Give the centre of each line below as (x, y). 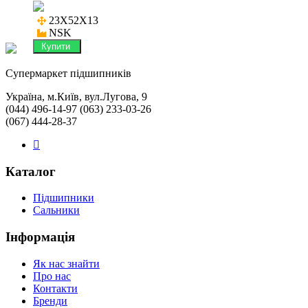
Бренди (50, 300)
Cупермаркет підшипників (68, 73)
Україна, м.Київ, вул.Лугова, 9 (76, 96)
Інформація (40, 236)
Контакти (55, 288)
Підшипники (64, 198)
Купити (57, 46)
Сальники (56, 210)
